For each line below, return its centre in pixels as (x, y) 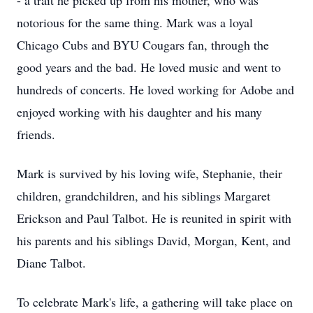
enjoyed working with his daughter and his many (139, 112)
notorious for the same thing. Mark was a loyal (135, 22)
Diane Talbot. (51, 263)
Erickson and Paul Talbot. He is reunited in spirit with (154, 218)
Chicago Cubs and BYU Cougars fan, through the (143, 45)
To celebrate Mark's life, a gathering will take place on (155, 302)
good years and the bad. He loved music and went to (149, 67)
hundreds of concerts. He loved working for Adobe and (155, 89)
